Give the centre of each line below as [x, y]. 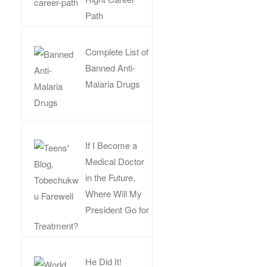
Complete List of [117, 51]
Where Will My [114, 193]
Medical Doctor [115, 161]
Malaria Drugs [113, 83]
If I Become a [111, 145]
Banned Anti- [111, 67]
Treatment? [56, 225]
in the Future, [111, 177]
